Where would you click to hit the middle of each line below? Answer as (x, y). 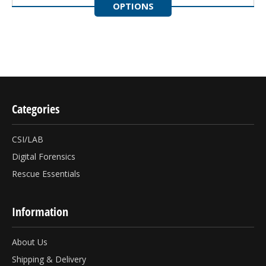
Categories (36, 109)
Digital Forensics (44, 156)
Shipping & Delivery (49, 259)
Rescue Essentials (46, 173)
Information (40, 211)
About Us (30, 242)
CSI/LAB (28, 139)
